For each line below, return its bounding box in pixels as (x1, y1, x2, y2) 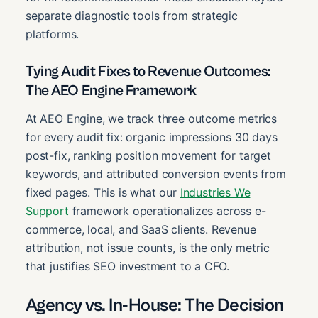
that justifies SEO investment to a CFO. (26, 259, 230, 274)
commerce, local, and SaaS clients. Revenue (26, 222, 256, 237)
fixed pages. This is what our (26, 185, 180, 200)
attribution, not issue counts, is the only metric (26, 241, 270, 256)
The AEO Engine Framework (26, 82, 197, 99)
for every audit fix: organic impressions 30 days (26, 130, 278, 145)
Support (26, 204, 69, 219)
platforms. (26, 27, 79, 42)
